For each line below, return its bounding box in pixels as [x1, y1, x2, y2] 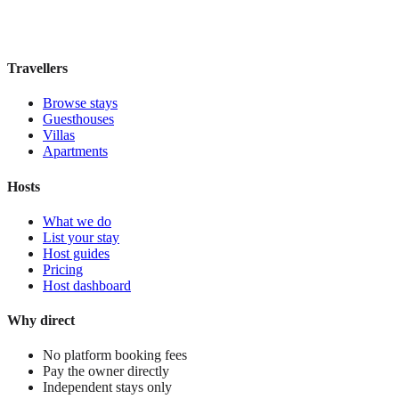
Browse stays [43, 95, 118, 111]
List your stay [43, 229, 119, 245]
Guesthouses [43, 111, 114, 127]
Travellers [7, 61, 68, 77]
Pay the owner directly [43, 363, 169, 379]
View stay [7, 48, 63, 64]
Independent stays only [43, 379, 172, 395]
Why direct [7, 313, 75, 329]
